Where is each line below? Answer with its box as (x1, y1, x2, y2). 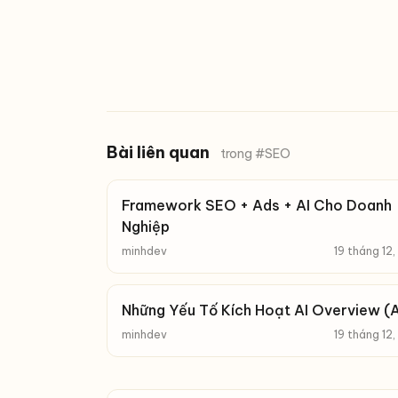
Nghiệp (122, 218, 170, 235)
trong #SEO (220, 146, 291, 162)
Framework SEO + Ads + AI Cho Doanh (122, 196, 392, 214)
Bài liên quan (107, 142, 213, 163)
